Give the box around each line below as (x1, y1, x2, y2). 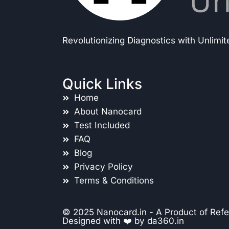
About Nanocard (74, 106, 142, 117)
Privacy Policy (74, 162, 133, 172)
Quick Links (62, 75, 142, 93)
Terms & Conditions (74, 175, 154, 186)
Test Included (74, 120, 130, 130)
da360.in (147, 216, 184, 226)
